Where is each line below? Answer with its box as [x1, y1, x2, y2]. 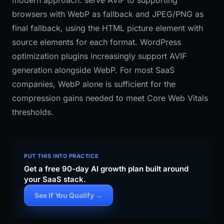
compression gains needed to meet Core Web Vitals [12, 93, 208, 103]
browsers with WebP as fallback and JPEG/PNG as [12, 9, 203, 19]
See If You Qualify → [34, 191, 102, 199]
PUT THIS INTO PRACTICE [24, 152, 99, 159]
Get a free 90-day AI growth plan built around [24, 164, 188, 173]
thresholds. [12, 107, 53, 117]
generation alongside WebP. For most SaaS [12, 65, 174, 75]
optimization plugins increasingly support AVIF [12, 51, 186, 61]
